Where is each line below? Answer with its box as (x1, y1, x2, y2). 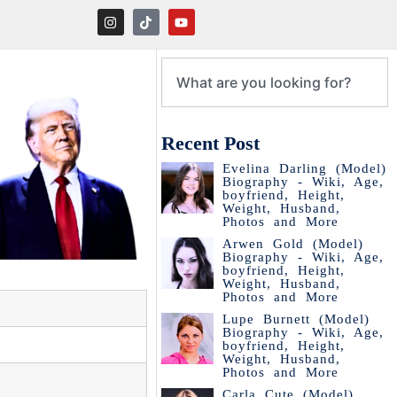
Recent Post (161, 132, 261, 154)
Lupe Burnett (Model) (222, 312, 370, 326)
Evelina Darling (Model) (222, 161, 386, 175)
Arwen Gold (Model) (222, 237, 363, 251)
